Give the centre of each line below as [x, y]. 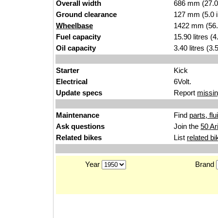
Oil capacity [76, 48]
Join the [187, 126]
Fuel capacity [78, 37]
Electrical [72, 82]
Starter [68, 70]
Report [185, 93]
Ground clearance [86, 14]
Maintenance [78, 115]
